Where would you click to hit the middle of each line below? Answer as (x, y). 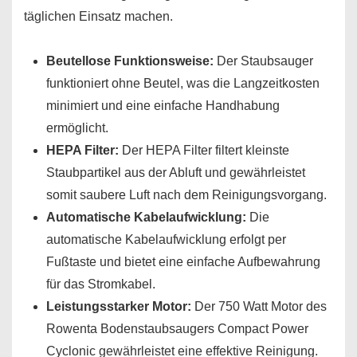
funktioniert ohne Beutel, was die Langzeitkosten (183, 83)
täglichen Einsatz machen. (98, 16)
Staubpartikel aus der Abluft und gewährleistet (176, 173)
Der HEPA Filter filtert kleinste (204, 150)
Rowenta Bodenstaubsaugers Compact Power (177, 329)
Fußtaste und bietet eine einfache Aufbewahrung (183, 262)
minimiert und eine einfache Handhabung (163, 106)
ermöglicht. (77, 128)
